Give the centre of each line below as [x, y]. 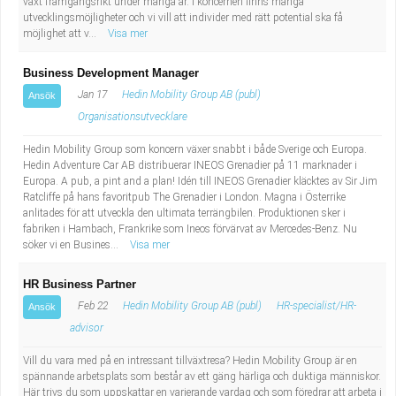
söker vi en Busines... [72, 245]
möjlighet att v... [61, 34]
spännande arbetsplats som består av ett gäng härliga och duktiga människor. [202, 377]
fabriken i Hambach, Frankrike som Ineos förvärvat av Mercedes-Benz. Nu [190, 229]
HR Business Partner [80, 284]
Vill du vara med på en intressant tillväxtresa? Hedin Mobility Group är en [190, 361]
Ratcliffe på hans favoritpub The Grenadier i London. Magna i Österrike [184, 197]
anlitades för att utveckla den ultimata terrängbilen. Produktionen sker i [184, 213]
